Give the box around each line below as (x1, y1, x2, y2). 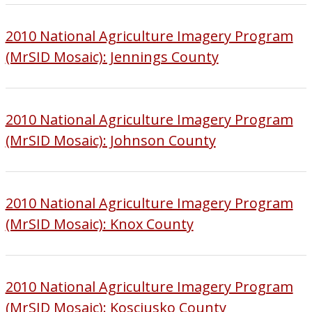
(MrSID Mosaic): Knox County (5, 214, 194, 233)
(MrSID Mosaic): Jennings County (5, 47, 219, 66)
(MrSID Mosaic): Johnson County (5, 130, 216, 150)
